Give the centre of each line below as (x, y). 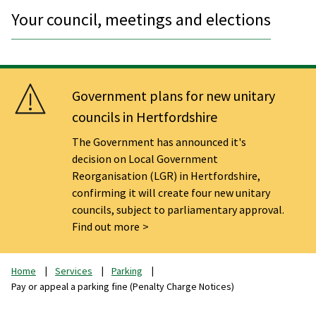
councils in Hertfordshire (145, 116)
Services (74, 271)
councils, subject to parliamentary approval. (178, 209)
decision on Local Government (145, 158)
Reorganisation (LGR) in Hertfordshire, (166, 175)
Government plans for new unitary (174, 95)
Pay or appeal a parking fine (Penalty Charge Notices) (123, 286)
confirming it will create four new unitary (171, 192)
